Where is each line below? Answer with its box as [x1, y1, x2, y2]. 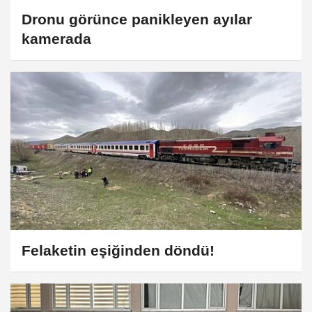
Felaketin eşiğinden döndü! [22, 242, 214, 258]
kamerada [22, 31, 91, 47]
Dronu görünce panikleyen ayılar [22, 11, 252, 28]
